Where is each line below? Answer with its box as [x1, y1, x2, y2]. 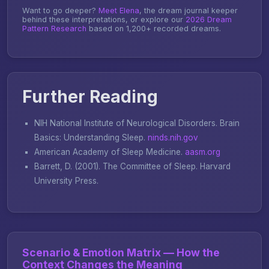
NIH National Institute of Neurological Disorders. [34, 118, 220, 128]
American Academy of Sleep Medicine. [34, 147, 185, 157]
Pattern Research [22, 23, 86, 33]
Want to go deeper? [22, 5, 98, 15]
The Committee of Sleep [103, 161, 196, 171]
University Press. [34, 175, 98, 186]
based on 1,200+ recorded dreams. [86, 23, 221, 33]
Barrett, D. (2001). [34, 161, 103, 171]
